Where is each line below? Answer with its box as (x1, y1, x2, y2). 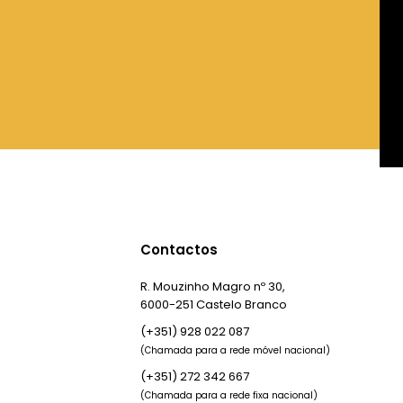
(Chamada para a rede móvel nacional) (140, 344, 330, 358)
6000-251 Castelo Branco (140, 296, 287, 314)
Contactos (140, 240, 218, 260)
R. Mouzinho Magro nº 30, (140, 278, 285, 296)
